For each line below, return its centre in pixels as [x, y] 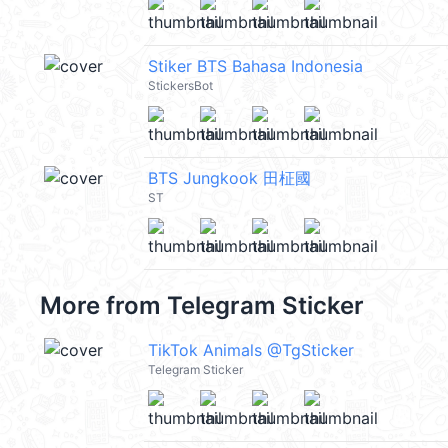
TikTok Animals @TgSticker [251, 350]
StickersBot [180, 85]
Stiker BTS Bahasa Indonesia [255, 66]
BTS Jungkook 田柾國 [229, 178]
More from [103, 305]
